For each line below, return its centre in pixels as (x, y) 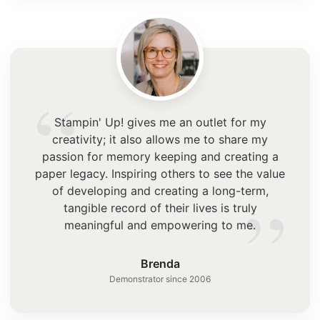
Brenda (160, 263)
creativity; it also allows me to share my (160, 139)
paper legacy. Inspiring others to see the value (160, 173)
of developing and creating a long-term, (160, 190)
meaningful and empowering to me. (160, 225)
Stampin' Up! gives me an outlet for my (160, 122)
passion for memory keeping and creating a (160, 156)
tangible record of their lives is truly (160, 207)
